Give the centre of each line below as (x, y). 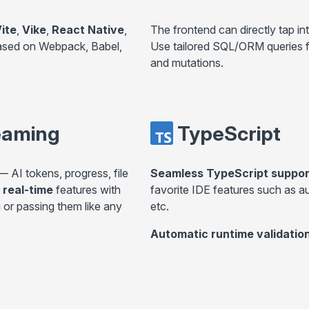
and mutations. (187, 62)
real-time (28, 190)
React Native (88, 29)
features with (87, 190)
